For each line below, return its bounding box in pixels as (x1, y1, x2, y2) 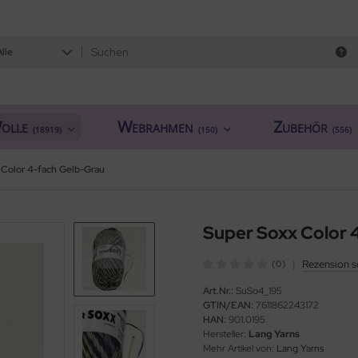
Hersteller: (203, 327, 246, 340)
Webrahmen (117, 115, 193, 137)
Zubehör (273, 115, 328, 137)
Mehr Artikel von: (203, 341, 274, 355)
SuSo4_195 (236, 284, 282, 297)
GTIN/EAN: (203, 298, 253, 312)
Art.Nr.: (203, 284, 233, 297)
